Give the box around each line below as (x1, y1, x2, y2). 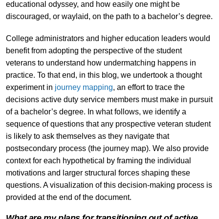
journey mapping (54, 83, 113, 91)
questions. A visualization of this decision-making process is (5, 180, 212, 189)
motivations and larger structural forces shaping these (5, 168, 190, 177)
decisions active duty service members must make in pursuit (5, 95, 213, 104)
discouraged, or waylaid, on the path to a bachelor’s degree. (5, 12, 213, 21)
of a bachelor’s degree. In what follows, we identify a (5, 107, 186, 116)
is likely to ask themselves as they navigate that (5, 131, 169, 140)
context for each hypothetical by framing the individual (5, 156, 191, 165)
